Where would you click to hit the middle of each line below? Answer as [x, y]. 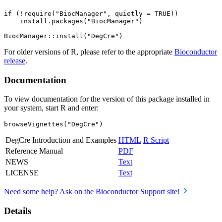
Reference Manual [34, 151]
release [15, 61]
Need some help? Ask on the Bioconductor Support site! [93, 192]
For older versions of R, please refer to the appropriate [89, 52]
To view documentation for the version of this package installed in [107, 99]
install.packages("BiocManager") [73, 21]
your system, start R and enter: [51, 108]
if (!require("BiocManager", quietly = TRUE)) [91, 14]
